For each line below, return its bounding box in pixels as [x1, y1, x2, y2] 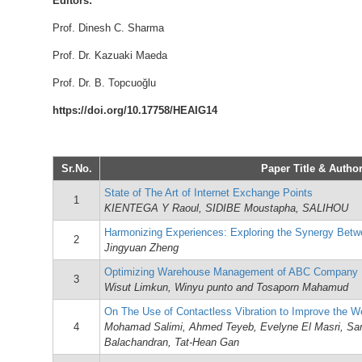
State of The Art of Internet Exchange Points [104, 187, 313, 199]
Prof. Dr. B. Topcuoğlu [53, 77, 156, 89]
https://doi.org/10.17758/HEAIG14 [53, 104, 217, 116]
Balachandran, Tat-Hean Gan [104, 336, 239, 348]
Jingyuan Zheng [104, 242, 179, 254]
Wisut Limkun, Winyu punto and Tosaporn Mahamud [104, 281, 348, 293]
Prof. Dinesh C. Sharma [53, 22, 164, 34]
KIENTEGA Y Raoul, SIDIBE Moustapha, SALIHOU [104, 202, 348, 214]
